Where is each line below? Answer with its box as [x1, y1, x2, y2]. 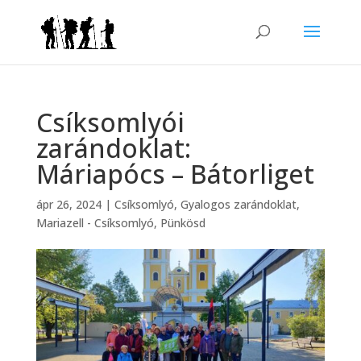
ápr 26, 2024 [35, 197, 102, 212]
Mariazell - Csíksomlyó [35, 215, 154, 230]
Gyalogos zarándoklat [180, 197, 297, 212]
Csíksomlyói [35, 105, 185, 139]
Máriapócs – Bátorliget [35, 156, 314, 191]
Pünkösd [160, 215, 205, 230]
